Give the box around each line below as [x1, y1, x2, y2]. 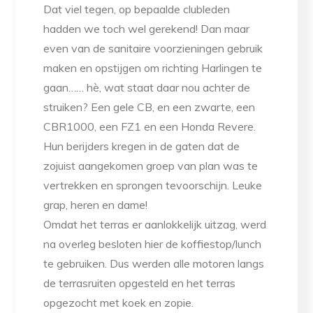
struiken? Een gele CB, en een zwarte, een [43, 100, 256, 115]
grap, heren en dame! [43, 198, 148, 212]
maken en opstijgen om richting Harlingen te [43, 61, 263, 75]
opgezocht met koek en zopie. [43, 296, 194, 310]
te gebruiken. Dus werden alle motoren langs [43, 256, 265, 271]
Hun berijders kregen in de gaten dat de [43, 139, 240, 154]
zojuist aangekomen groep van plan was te [43, 159, 259, 173]
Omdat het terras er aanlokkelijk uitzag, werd [43, 217, 267, 232]
